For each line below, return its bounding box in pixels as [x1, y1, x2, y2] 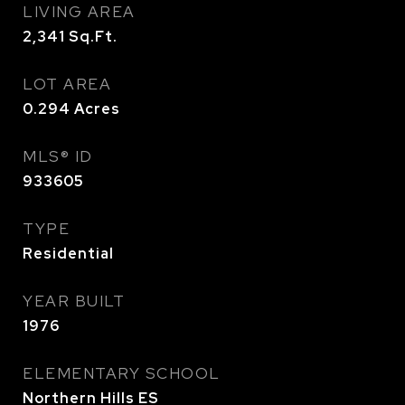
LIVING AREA [23, 2, 136, 22]
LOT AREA [23, 74, 111, 94]
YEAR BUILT [23, 291, 125, 311]
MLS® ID [23, 146, 93, 166]
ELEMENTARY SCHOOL [23, 363, 221, 383]
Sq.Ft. [69, 27, 118, 46]
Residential [23, 244, 114, 263]
